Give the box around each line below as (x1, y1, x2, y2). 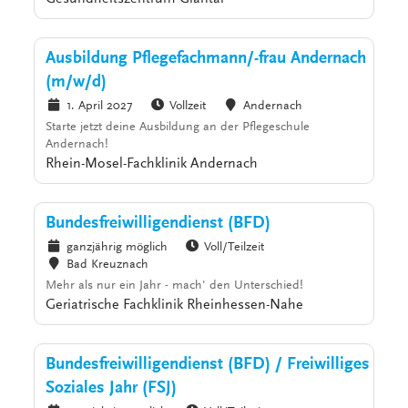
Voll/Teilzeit (204, 241, 265, 255)
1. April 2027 (66, 100, 133, 114)
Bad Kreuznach (66, 259, 148, 272)
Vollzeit (169, 100, 207, 114)
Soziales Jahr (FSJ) (46, 380, 178, 398)
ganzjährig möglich (66, 241, 168, 255)
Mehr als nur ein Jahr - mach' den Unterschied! (46, 280, 304, 293)
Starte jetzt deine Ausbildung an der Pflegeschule (46, 121, 311, 135)
